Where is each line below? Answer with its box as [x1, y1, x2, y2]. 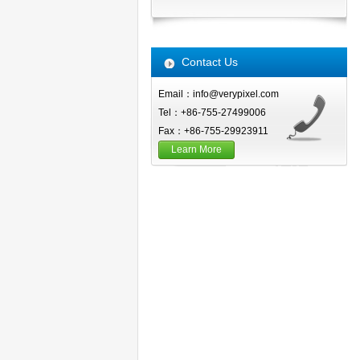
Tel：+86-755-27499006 [158, 107, 266, 118]
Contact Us [182, 55, 238, 68]
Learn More [171, 144, 222, 155]
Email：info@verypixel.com [158, 88, 279, 100]
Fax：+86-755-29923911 [158, 125, 268, 137]
